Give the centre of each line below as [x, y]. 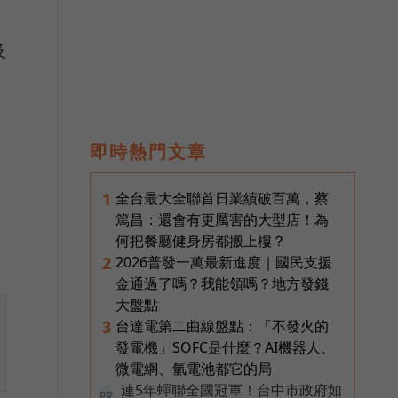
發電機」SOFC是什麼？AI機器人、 [225, 347]
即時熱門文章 [148, 151]
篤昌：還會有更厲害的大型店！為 [222, 219]
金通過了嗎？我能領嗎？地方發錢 [222, 283]
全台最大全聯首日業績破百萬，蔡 [222, 198]
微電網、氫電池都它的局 [194, 368]
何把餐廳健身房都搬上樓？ [201, 240]
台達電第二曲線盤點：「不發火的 [222, 326]
